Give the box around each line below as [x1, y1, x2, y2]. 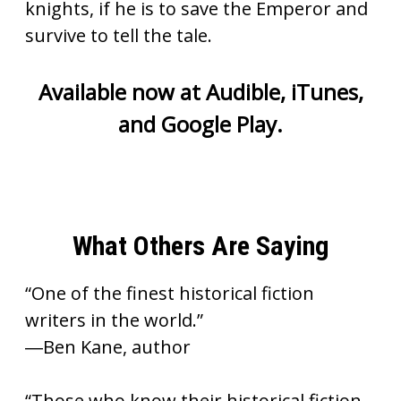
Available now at [38, 77, 206, 107]
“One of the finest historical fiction [25, 281, 314, 305]
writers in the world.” [25, 308, 203, 332]
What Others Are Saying [72, 230, 329, 261]
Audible [205, 77, 280, 107]
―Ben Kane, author [25, 335, 191, 359]
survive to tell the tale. [25, 23, 212, 47]
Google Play [161, 109, 277, 139]
